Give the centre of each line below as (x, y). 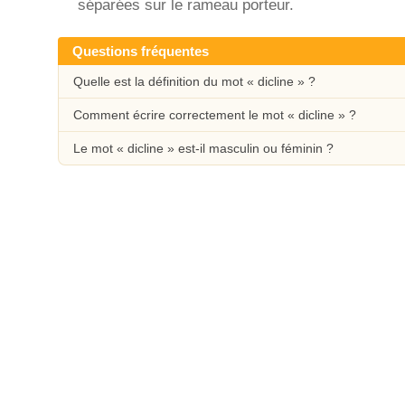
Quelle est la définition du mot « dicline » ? (194, 81)
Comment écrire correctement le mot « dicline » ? (215, 115)
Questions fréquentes (141, 51)
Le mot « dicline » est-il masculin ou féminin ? (203, 148)
